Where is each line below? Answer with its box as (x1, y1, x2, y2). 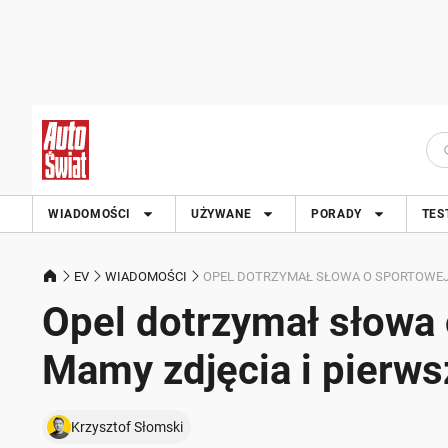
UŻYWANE (191, 207, 252, 221)
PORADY (311, 207, 362, 221)
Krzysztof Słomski (71, 419, 183, 435)
